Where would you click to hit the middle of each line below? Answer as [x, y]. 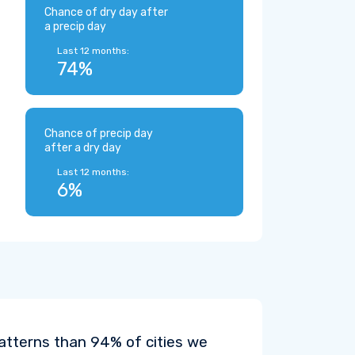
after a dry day [83, 148]
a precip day [75, 27]
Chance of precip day [99, 134]
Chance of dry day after [106, 12]
